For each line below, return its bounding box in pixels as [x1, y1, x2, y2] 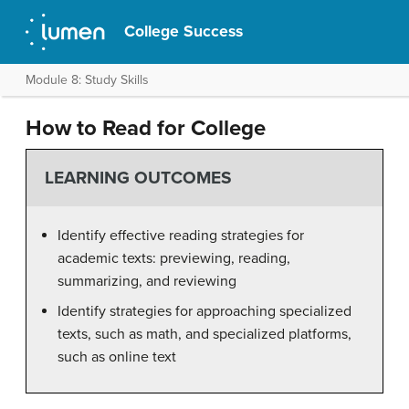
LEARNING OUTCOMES [44, 167, 232, 189]
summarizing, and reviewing [58, 271, 236, 290]
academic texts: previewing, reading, [58, 248, 290, 267]
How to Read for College [26, 115, 266, 142]
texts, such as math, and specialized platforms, [58, 324, 351, 343]
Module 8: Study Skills [26, 72, 149, 88]
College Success [124, 22, 244, 41]
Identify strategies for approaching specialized [58, 301, 351, 320]
